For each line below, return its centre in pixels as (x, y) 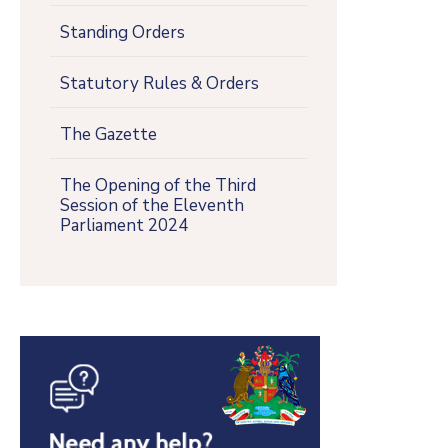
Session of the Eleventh (152, 205)
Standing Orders (122, 32)
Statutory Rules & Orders (159, 83)
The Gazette (108, 134)
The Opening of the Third (158, 185)
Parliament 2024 (124, 225)
